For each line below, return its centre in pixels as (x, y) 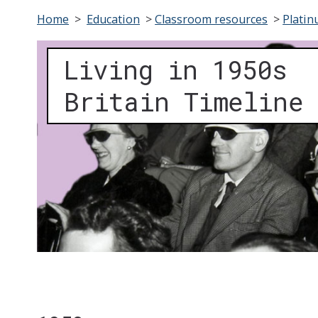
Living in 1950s (176, 70)
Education (114, 20)
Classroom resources (212, 20)
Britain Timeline (183, 102)
